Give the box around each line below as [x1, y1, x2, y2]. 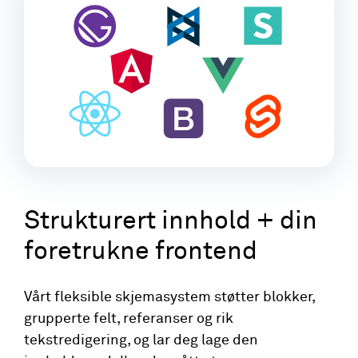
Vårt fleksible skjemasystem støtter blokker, [24, 289, 315, 304]
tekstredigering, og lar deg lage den [24, 332, 258, 348]
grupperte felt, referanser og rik [24, 311, 233, 326]
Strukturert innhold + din [24, 209, 317, 235]
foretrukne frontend [24, 239, 257, 265]
